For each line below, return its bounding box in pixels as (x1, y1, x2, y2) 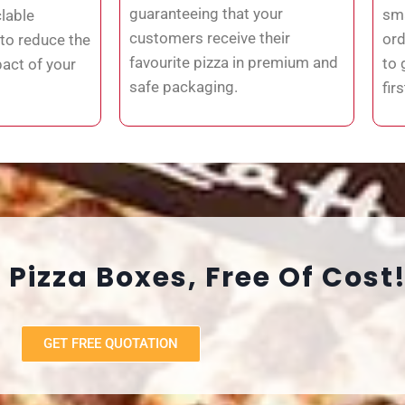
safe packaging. (129, 77, 238, 96)
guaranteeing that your (129, 4, 283, 23)
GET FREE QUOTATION (42, 334, 178, 352)
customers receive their (129, 28, 290, 47)
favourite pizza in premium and (129, 52, 338, 71)
